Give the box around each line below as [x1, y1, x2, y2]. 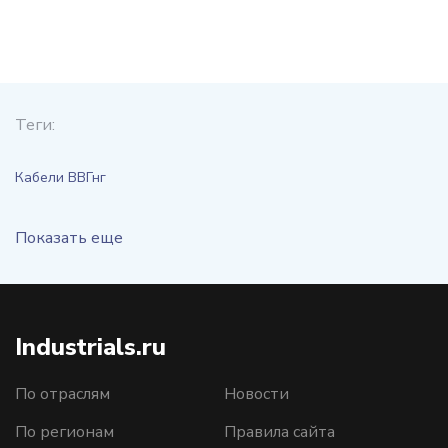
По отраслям [15, 383, 110, 405]
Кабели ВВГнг [15, 167, 106, 187]
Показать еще [15, 226, 123, 249]
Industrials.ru [15, 331, 166, 363]
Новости [224, 383, 289, 405]
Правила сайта [224, 421, 335, 443]
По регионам [15, 421, 114, 443]
